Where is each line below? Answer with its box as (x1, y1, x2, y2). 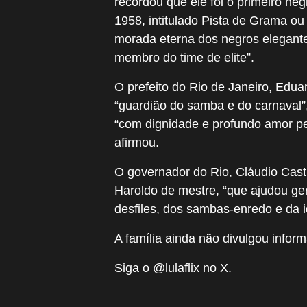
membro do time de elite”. (114, 51, 254, 64)
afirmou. (114, 136, 159, 149)
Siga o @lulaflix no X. (114, 261, 232, 275)
